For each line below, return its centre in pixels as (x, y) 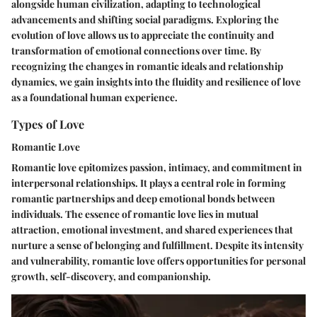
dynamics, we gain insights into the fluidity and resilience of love (156, 82)
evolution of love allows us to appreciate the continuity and (143, 35)
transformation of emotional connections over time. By (136, 51)
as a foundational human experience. (94, 98)
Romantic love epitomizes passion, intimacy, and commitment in (157, 167)
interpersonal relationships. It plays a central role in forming (149, 183)
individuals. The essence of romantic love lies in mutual (135, 214)
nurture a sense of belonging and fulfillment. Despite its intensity (157, 245)
